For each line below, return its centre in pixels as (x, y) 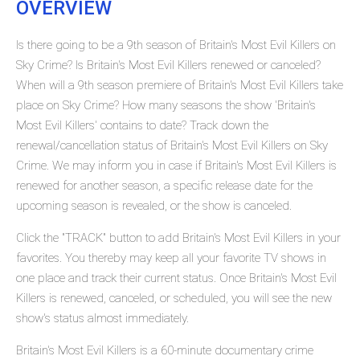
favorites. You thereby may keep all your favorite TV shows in (171, 258)
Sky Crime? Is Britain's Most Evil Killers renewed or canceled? (168, 65)
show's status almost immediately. (102, 319)
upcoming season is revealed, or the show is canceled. (154, 206)
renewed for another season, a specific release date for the (164, 186)
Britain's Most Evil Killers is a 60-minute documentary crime (165, 351)
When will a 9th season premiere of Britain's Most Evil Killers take (180, 86)
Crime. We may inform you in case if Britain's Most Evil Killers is (176, 166)
